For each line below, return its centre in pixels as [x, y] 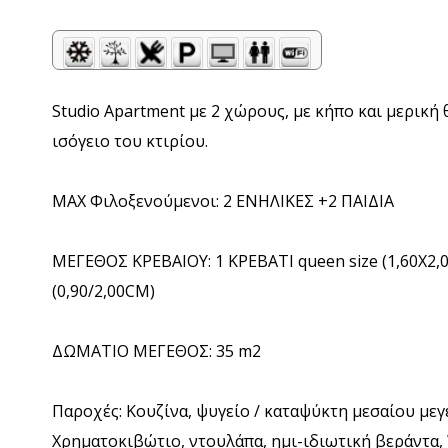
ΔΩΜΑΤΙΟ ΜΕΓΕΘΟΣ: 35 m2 [156, 351]
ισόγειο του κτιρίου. [130, 141]
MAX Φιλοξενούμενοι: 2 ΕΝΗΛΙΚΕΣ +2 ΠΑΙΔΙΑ [223, 201]
